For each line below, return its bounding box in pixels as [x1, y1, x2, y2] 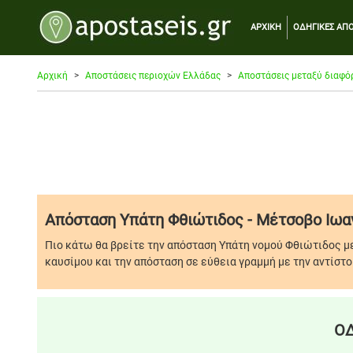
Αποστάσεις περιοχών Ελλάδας [85, 69, 221, 81]
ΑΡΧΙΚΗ [251, 21, 281, 32]
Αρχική [37, 69, 68, 81]
